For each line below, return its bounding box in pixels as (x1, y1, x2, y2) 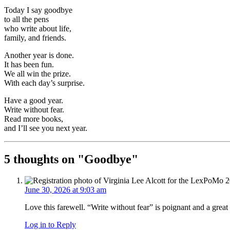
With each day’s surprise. (4, 78, 85, 87)
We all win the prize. (4, 69, 71, 78)
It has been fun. (4, 60, 54, 69)
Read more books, (4, 114, 63, 123)
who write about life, (4, 24, 71, 33)
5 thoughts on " (4, 152, 84, 166)
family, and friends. (4, 33, 66, 42)
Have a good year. (4, 95, 63, 105)
